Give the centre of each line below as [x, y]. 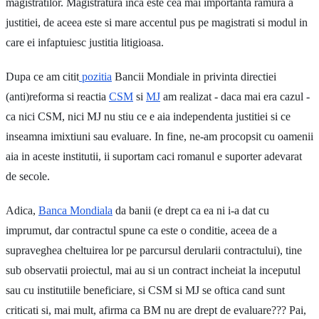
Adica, [22, 210]
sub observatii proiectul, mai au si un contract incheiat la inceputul [153, 270]
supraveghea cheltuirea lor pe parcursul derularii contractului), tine [154, 250]
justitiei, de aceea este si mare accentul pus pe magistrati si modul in [157, 22]
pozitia [95, 76]
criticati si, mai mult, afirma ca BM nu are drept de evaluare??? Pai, [156, 310]
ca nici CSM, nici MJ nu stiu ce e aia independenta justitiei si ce [148, 116]
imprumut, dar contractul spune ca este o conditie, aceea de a [141, 230]
